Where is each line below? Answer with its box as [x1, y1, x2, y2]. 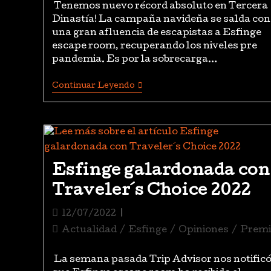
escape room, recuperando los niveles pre [51, 42, 257, 51]
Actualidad [61, 225, 117, 235]
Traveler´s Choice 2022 [51, 183, 251, 200]
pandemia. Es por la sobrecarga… [51, 55, 217, 65]
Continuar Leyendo [51, 82, 135, 90]
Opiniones [178, 225, 229, 235]
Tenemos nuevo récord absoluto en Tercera [51, 2, 268, 11]
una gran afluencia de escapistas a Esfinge [51, 28, 261, 38]
